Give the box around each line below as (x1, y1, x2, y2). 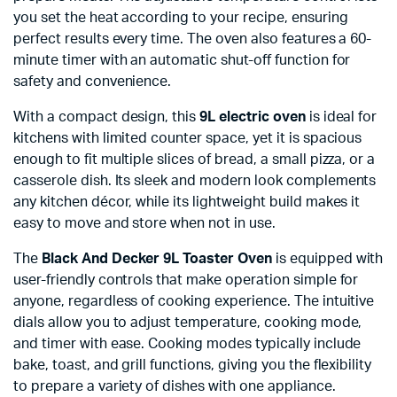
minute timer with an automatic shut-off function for (13, 53, 351, 67)
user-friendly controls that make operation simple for (13, 273, 359, 287)
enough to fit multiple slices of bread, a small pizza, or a (13, 152, 376, 167)
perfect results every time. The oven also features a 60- (13, 32, 372, 46)
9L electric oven (199, 110, 306, 124)
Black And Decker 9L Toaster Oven (41, 252, 272, 266)
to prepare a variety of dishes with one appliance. (13, 379, 336, 393)
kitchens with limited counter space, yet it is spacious (13, 131, 362, 145)
